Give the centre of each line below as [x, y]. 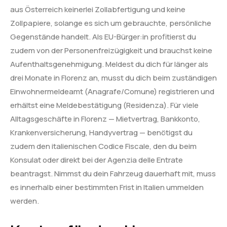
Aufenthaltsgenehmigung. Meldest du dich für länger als [109, 64]
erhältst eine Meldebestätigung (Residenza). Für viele [104, 105]
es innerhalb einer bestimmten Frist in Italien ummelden [107, 187]
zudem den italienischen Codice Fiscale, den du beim [103, 146]
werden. [25, 201]
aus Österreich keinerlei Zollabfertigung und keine [98, 10]
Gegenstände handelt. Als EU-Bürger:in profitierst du [103, 37]
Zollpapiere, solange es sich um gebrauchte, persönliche [111, 23]
